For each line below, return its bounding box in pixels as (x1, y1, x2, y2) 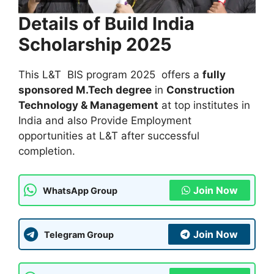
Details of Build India (18, 12, 194, 34)
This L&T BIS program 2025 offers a (18, 68, 202, 81)
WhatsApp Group (43, 185, 117, 196)
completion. (18, 144, 75, 157)
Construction (166, 83, 235, 96)
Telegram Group (44, 229, 114, 240)
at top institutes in (158, 98, 250, 111)
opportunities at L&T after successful (18, 129, 199, 142)
